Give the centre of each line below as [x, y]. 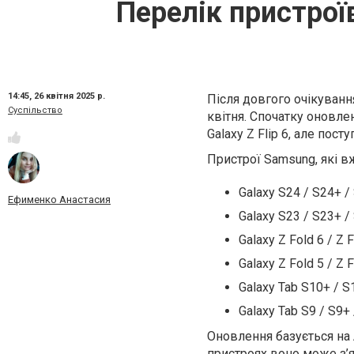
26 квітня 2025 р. [70, 96]
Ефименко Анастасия [59, 200]
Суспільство [35, 110]
